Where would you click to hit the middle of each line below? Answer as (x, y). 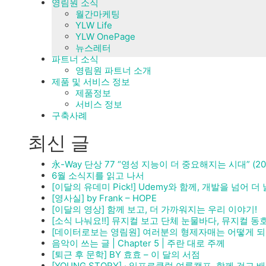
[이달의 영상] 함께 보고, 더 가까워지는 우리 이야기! (154, 210)
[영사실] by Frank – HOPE (104, 198)
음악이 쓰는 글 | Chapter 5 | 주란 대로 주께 (138, 243)
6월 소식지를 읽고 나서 (98, 176)
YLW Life (94, 25)
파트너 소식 (75, 59)
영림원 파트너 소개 (113, 70)
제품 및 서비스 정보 (91, 81)
